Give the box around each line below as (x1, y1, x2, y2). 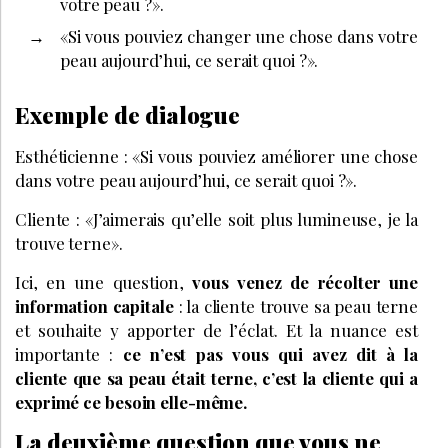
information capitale (15, 294, 174, 317)
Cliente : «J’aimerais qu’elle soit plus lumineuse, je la (15, 207, 418, 230)
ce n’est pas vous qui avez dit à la (122, 342, 419, 365)
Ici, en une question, (15, 270, 193, 293)
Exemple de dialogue (15, 99, 240, 130)
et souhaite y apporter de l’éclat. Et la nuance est (15, 318, 418, 341)
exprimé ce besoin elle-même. (15, 390, 248, 413)
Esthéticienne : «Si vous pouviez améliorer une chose (15, 144, 418, 167)
